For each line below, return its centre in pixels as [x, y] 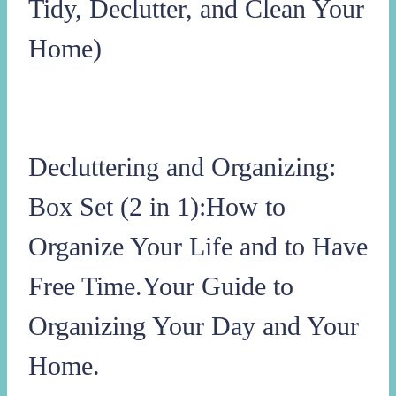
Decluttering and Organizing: [182, 167]
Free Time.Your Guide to [161, 286]
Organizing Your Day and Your [194, 326]
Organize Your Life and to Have [198, 247]
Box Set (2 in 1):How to [157, 207]
